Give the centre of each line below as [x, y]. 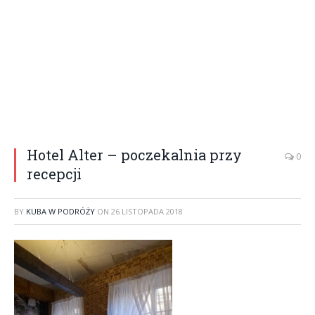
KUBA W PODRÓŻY [60, 211]
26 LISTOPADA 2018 [147, 211]
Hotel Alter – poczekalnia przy [134, 155]
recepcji [54, 174]
